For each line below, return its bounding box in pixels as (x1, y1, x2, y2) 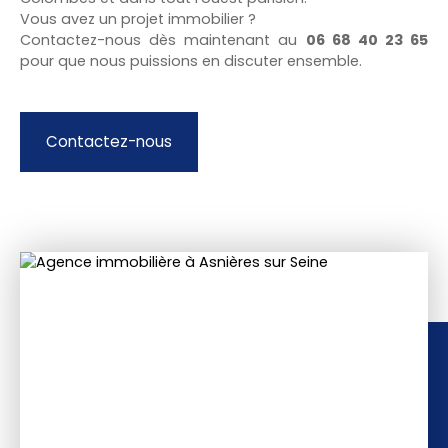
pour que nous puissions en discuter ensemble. (20, 50, 362, 71)
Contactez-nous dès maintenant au (20, 29, 306, 50)
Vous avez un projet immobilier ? (20, 8, 256, 29)
